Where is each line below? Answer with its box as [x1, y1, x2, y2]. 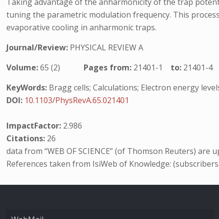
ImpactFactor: [6, 120, 64, 131]
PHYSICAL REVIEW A [70, 42, 144, 53]
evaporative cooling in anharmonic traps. [6, 22, 157, 33]
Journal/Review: [6, 42, 70, 53]
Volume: [6, 62, 41, 73]
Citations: [6, 133, 47, 144]
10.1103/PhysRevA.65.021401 [24, 95, 130, 106]
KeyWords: [6, 82, 47, 93]
